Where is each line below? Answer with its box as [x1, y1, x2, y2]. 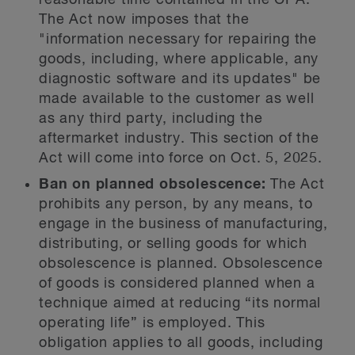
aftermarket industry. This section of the [39, 132, 319, 146]
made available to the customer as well [39, 92, 315, 106]
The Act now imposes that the [39, 13, 250, 27]
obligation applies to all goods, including [39, 336, 323, 350]
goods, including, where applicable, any [39, 52, 319, 67]
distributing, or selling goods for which [39, 237, 307, 251]
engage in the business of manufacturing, [39, 217, 328, 231]
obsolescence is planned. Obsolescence [39, 257, 323, 271]
